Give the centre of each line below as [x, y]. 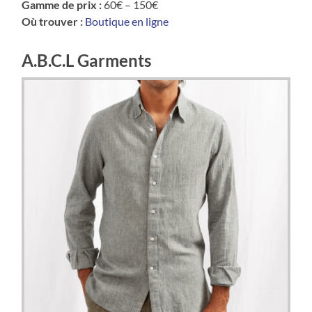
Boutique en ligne [127, 22]
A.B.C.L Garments [87, 61]
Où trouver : [53, 22]
